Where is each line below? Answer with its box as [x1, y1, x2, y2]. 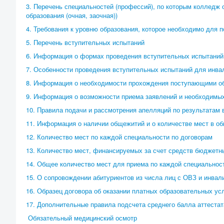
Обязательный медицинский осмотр [28, 213, 137, 222]
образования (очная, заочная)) [26, 10, 117, 20]
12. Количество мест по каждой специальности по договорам [26, 132, 212, 141]
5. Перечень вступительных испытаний [26, 37, 144, 47]
